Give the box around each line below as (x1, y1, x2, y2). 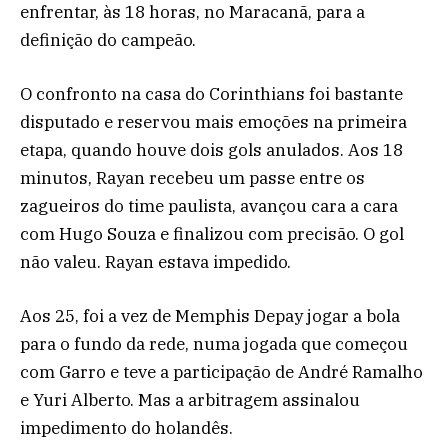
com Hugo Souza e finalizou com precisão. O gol (20, 223, 404, 246)
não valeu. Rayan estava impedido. (20, 251, 291, 274)
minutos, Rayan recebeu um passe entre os (20, 167, 365, 190)
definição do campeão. (20, 28, 196, 51)
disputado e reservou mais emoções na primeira (20, 111, 407, 134)
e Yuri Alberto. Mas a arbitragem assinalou (20, 389, 360, 412)
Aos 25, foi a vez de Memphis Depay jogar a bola (20, 305, 400, 328)
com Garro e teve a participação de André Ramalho (20, 361, 423, 384)
